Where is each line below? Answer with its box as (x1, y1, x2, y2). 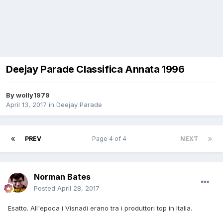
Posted (34, 184, 57, 193)
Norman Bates (34, 172, 91, 182)
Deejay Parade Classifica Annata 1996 (6, 63, 185, 76)
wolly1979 (16, 91, 50, 100)
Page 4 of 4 (92, 135, 129, 143)
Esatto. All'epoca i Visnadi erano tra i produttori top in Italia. (8, 204, 192, 213)
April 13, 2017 (6, 101, 47, 109)
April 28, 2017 (57, 184, 100, 193)
